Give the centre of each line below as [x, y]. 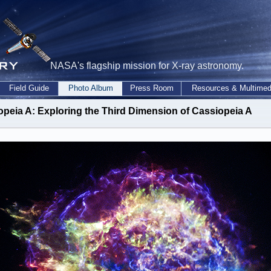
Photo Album [90, 88]
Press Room [152, 88]
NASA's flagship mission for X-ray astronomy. [147, 66]
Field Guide [29, 88]
